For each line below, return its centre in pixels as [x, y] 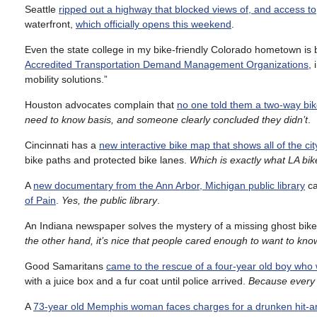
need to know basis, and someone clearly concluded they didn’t [166, 119]
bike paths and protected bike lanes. [107, 160]
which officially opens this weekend [154, 24]
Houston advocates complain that [101, 104]
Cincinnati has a [62, 145]
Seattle [42, 9]
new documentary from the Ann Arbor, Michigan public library [169, 185]
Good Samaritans [65, 266]
